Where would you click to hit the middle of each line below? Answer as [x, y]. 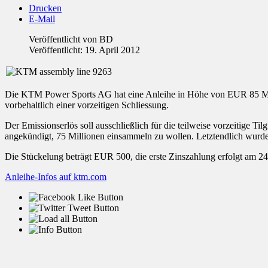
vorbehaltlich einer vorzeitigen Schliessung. [87, 105]
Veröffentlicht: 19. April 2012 [84, 50]
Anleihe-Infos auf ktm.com [56, 177]
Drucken [45, 8]
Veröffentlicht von [64, 39]
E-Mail [42, 19]
